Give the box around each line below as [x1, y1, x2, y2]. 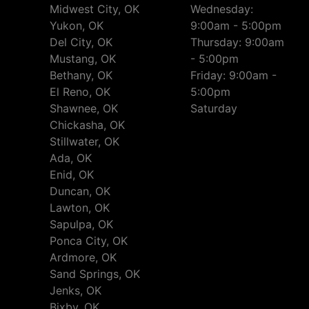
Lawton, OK [50, 201, 110, 215]
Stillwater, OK [50, 134, 119, 149]
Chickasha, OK [50, 118, 125, 132]
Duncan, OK [50, 184, 110, 199]
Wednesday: [190, 2, 253, 17]
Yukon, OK [50, 19, 103, 33]
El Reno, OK [50, 85, 110, 99]
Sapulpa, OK [50, 217, 113, 232]
